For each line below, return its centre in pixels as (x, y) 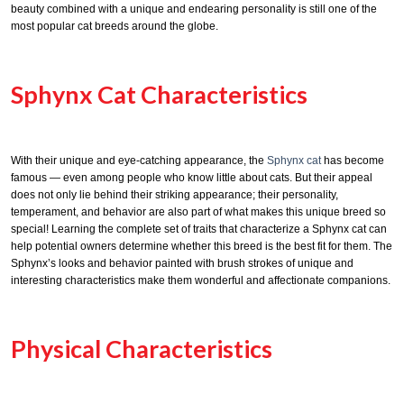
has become (353, 161)
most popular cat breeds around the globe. (115, 27)
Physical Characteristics (142, 349)
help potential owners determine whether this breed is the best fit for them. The (202, 247)
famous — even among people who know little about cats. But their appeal (192, 178)
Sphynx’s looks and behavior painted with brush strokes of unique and (182, 264)
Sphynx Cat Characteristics (159, 95)
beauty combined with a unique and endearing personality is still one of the (194, 9)
